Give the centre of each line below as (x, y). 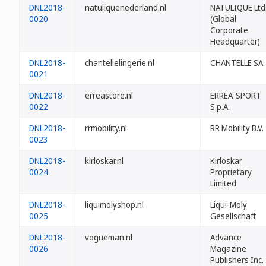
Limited (223, 183)
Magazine (228, 248)
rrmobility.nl (106, 128)
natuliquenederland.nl (126, 7)
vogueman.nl (109, 237)
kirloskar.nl (104, 161)
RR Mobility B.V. (237, 128)
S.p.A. (220, 107)
